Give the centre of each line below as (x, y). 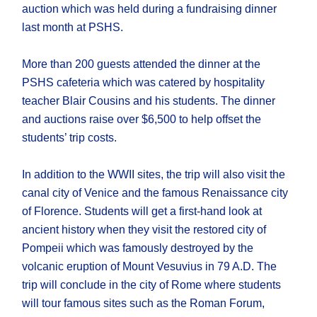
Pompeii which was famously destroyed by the (138, 248)
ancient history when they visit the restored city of (144, 230)
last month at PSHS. (73, 28)
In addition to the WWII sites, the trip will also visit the (154, 175)
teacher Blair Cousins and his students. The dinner (149, 101)
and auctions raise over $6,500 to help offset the (142, 120)
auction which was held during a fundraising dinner (150, 9)
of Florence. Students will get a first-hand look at (142, 212)
